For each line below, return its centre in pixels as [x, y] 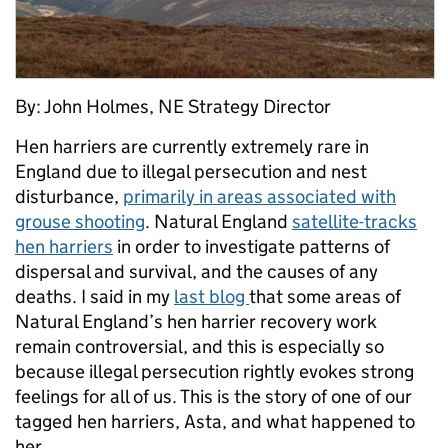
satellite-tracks [354, 221]
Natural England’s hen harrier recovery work [196, 321]
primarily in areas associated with [259, 196]
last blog [211, 296]
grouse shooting [80, 221]
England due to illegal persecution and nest [191, 171]
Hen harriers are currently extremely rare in [192, 146]
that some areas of [325, 296]
